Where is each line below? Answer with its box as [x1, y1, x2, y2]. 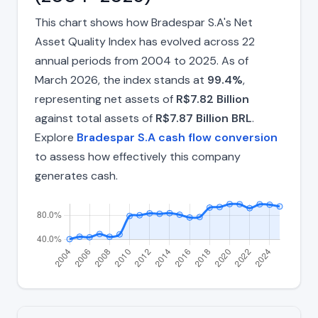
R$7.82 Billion [176, 92, 249, 107]
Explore [35, 130, 77, 146]
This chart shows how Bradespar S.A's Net [35, 15, 253, 31]
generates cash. [35, 168, 118, 184]
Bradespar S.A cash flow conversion [77, 130, 278, 146]
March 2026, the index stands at [35, 72, 207, 88]
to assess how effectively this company [35, 149, 241, 165]
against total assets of [35, 111, 155, 126]
